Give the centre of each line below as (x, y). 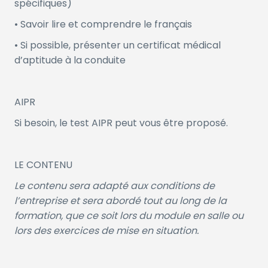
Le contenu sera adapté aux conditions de (115, 186)
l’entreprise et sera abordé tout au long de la (121, 201)
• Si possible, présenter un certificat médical (118, 45)
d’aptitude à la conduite (70, 60)
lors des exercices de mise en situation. (106, 231)
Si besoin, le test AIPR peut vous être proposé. (121, 123)
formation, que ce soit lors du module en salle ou (129, 216)
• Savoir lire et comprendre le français (103, 25)
